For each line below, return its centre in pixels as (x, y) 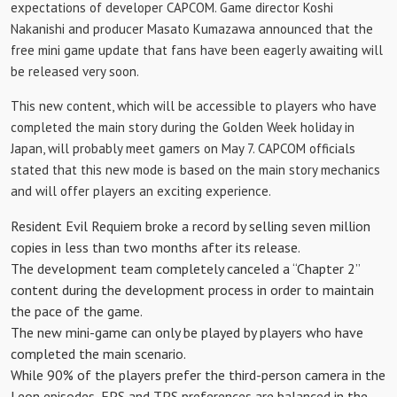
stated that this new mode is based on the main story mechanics (195, 170)
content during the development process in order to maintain (192, 290)
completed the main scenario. (98, 354)
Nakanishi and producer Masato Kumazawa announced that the (192, 29)
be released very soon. (75, 71)
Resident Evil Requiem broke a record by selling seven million (191, 226)
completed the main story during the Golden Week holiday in (183, 127)
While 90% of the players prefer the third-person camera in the (198, 375)
